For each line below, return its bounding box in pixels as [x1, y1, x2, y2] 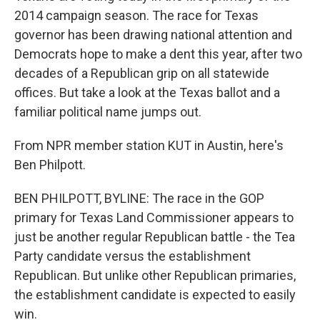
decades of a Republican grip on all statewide [14, 66, 269, 81]
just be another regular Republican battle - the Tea [14, 229, 295, 244]
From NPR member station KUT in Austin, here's [14, 138, 284, 153]
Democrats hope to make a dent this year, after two [14, 46, 302, 61]
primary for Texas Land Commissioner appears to [14, 210, 294, 225]
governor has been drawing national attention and [14, 27, 292, 42]
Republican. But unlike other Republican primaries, [14, 268, 296, 283]
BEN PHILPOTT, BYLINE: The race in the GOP [14, 191, 264, 206]
